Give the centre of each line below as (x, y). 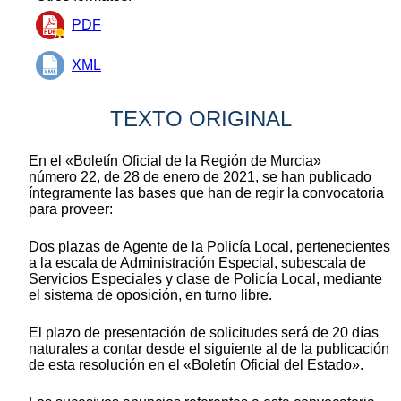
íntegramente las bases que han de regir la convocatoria (206, 192)
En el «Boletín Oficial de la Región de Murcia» (175, 160)
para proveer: (71, 209)
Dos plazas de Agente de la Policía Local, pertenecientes (209, 246)
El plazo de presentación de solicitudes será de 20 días (204, 332)
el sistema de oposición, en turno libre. (150, 294)
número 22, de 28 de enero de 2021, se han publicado (200, 176)
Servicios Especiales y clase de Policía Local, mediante (205, 278)
